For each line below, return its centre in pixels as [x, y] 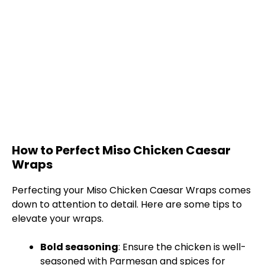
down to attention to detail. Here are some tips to [127, 205]
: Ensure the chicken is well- [182, 247]
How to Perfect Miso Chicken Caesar [121, 151]
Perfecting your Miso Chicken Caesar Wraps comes [131, 190]
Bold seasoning [79, 247]
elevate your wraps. [58, 219]
